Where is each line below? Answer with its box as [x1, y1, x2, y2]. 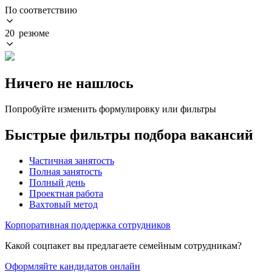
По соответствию [5, 4, 77, 15]
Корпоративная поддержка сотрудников [5, 219, 171, 230]
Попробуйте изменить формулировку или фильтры [5, 103, 216, 114]
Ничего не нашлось [5, 75, 134, 91]
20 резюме [5, 27, 49, 38]
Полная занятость [29, 166, 102, 177]
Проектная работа [29, 188, 103, 199]
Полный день [29, 177, 85, 188]
